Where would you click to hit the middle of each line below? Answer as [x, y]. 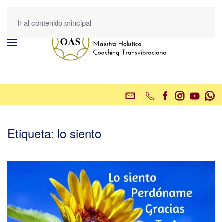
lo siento [79, 133]
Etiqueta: [32, 133]
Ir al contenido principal [54, 23]
